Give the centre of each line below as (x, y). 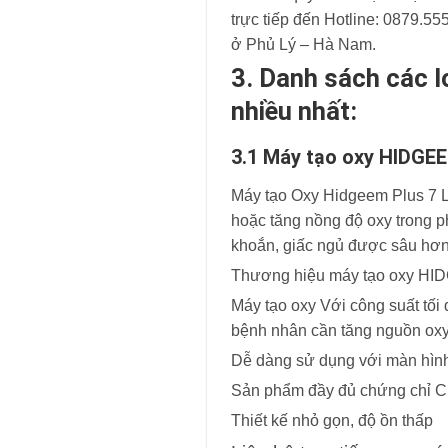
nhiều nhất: (294, 111)
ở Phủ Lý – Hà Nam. (303, 45)
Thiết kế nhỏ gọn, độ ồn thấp (332, 421)
